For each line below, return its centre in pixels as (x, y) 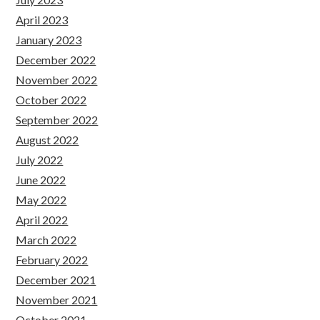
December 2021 (56, 280)
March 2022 (46, 240)
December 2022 (56, 60)
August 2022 (47, 140)
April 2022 (42, 220)
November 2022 (57, 80)
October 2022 (51, 100)
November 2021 (57, 300)
